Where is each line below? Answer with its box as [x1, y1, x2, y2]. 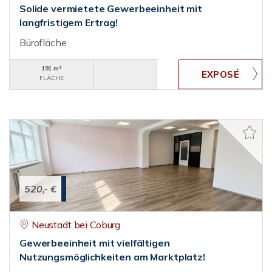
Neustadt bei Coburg [31, 219, 121, 231]
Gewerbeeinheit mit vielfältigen [19, 237, 170, 249]
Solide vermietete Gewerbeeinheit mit [19, 2, 202, 15]
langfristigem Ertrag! [19, 16, 118, 29]
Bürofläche [19, 36, 67, 49]
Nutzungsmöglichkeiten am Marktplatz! [19, 251, 205, 263]
